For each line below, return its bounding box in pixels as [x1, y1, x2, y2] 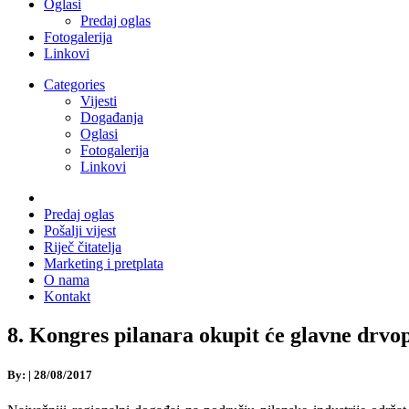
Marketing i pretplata [44, 255, 163, 271]
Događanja [80, 109, 143, 125]
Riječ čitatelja [44, 238, 121, 255]
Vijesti [80, 92, 117, 109]
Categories [44, 76, 105, 92]
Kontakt [44, 288, 90, 304]
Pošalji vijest [44, 222, 116, 238]
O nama [44, 271, 89, 288]
